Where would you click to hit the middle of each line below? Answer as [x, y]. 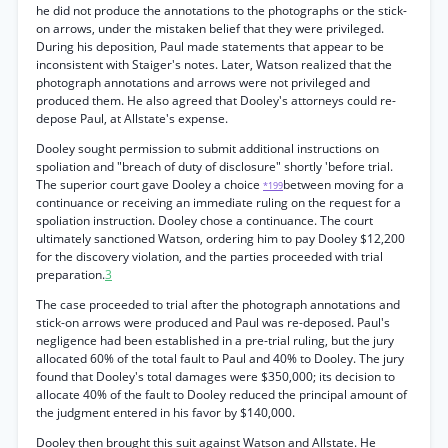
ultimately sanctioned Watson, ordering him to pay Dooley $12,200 [220, 238]
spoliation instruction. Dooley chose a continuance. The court [204, 220]
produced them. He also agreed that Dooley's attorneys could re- [216, 100]
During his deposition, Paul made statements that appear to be [210, 46]
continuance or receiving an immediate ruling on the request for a [218, 202]
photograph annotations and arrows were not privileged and [203, 82]
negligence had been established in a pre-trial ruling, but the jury [215, 340]
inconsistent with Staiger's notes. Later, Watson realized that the [214, 64]
